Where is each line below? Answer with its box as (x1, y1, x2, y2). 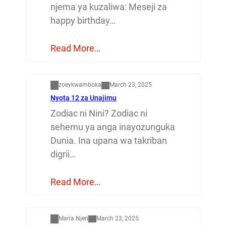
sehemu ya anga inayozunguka (50, 121, 176, 132)
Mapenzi (54, 193, 78, 201)
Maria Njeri (59, 214, 89, 222)
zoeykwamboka (59, 81, 102, 89)
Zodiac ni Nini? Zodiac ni (50, 107, 148, 119)
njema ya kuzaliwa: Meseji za (50, 2, 167, 13)
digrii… (50, 148, 76, 159)
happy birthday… (50, 15, 116, 26)
